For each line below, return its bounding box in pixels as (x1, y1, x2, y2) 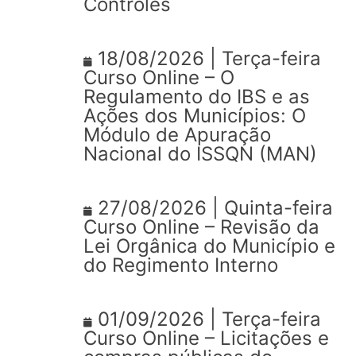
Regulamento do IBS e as (83, 84, 310, 108)
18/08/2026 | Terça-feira (92, 46, 321, 70)
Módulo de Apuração (83, 122, 271, 146)
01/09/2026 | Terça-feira (92, 307, 321, 331)
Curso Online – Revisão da (83, 215, 319, 238)
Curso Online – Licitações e (83, 326, 329, 350)
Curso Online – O (83, 65, 234, 89)
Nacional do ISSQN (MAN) (83, 141, 317, 165)
